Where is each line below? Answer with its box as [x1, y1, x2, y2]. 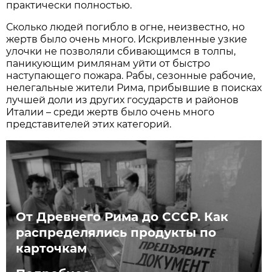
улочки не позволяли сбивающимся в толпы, [6, 45, 236, 57]
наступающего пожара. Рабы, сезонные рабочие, [6, 69, 256, 81]
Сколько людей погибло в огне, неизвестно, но [6, 21, 245, 33]
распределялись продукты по [16, 225, 217, 240]
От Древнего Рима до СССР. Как [16, 209, 229, 224]
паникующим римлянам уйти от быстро [6, 57, 211, 69]
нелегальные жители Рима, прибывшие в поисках [6, 81, 262, 93]
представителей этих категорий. [6, 118, 172, 130]
